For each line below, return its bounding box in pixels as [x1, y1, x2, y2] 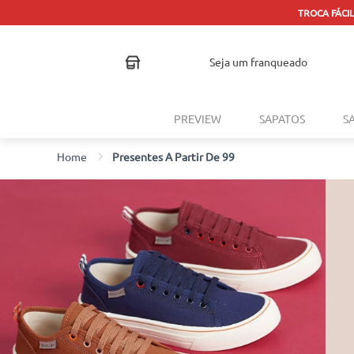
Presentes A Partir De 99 [112, 149, 235, 164]
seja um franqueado [214, 55, 307, 69]
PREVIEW [173, 111, 221, 126]
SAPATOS [258, 111, 305, 126]
